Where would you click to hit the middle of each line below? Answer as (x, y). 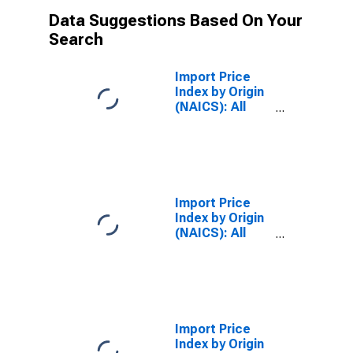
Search (76, 39)
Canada (197, 137)
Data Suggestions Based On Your (176, 20)
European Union (222, 263)
